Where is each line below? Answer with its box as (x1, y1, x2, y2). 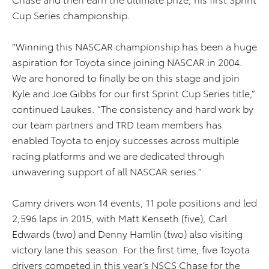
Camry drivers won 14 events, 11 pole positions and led (12, 195, 257, 210)
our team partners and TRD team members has (12, 117, 222, 131)
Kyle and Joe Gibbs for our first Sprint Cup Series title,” (12, 86, 255, 100)
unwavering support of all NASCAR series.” (12, 164, 202, 178)
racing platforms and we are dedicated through (12, 148, 225, 163)
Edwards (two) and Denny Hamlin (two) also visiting (12, 226, 243, 241)
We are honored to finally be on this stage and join (12, 70, 240, 85)
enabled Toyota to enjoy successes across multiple (12, 133, 239, 147)
